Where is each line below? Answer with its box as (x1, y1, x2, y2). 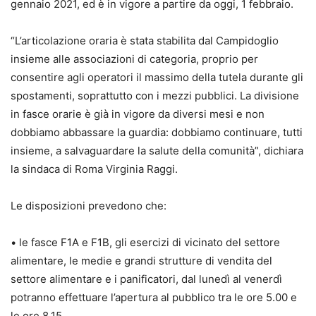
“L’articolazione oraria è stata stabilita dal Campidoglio (11, 33, 279, 47)
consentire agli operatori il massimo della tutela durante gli (11, 70, 303, 84)
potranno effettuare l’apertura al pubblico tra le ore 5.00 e (11, 290, 297, 304)
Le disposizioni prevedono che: (11, 198, 166, 212)
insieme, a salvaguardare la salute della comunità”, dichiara (11, 143, 303, 157)
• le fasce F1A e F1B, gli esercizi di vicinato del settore (11, 235, 280, 249)
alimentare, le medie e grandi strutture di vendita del (11, 253, 272, 267)
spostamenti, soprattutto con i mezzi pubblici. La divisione (11, 88, 299, 102)
